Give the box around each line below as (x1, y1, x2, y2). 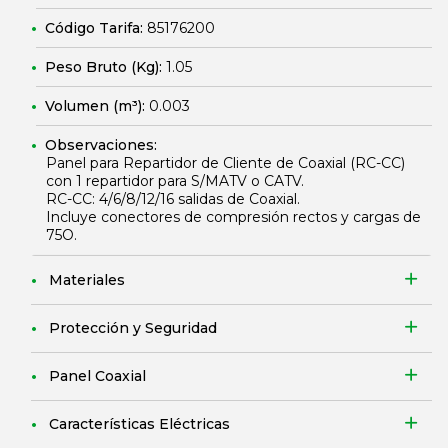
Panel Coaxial (49, 367, 146, 385)
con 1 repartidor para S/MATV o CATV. (46, 172, 304, 190)
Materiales (49, 271, 125, 289)
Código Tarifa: (45, 19, 147, 37)
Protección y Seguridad (49, 319, 217, 337)
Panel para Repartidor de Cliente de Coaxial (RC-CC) (46, 154, 405, 172)
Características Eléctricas (49, 415, 230, 433)
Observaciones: (45, 136, 157, 154)
